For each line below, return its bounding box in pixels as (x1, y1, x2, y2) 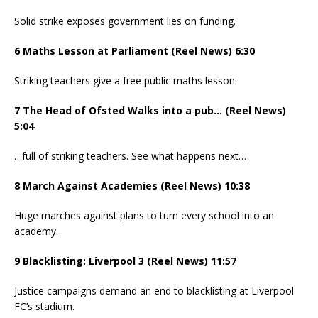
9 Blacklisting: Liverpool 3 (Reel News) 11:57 (14, 254, 236, 268)
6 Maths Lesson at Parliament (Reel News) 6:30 (14, 44, 255, 58)
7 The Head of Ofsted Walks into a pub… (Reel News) (14, 104, 286, 118)
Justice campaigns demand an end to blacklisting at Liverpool (14, 284, 294, 298)
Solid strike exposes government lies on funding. (14, 14, 236, 28)
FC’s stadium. (14, 300, 75, 314)
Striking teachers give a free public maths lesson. (14, 74, 237, 88)
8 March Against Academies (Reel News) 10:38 (14, 179, 250, 193)
